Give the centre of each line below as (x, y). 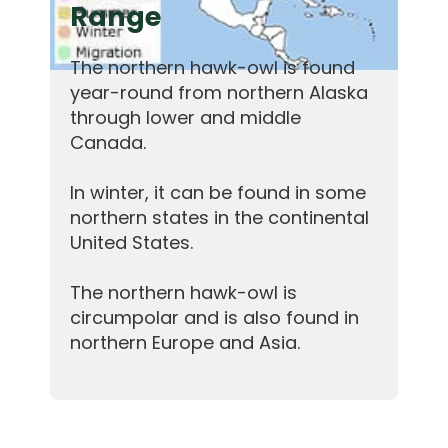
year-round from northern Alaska (219, 93)
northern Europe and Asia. (185, 343)
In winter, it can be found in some (218, 193)
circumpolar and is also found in (214, 318)
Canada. (108, 143)
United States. (131, 243)
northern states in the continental (222, 218)
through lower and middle (185, 118)
